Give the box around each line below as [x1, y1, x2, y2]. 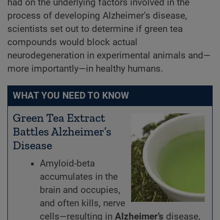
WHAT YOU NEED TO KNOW [13, 90, 129, 101]
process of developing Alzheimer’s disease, [7, 10, 187, 21]
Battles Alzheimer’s [13, 124, 111, 138]
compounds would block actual [7, 37, 137, 48]
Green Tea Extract [13, 110, 105, 125]
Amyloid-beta [40, 158, 95, 169]
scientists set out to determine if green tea [7, 24, 183, 34]
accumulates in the [40, 171, 118, 182]
